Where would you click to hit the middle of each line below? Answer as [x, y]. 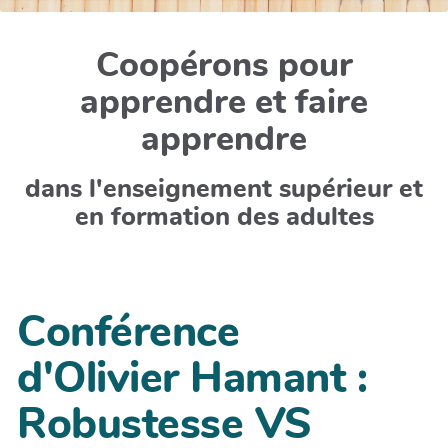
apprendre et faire [224, 102]
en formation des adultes [224, 216]
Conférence [128, 332]
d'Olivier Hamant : [192, 378]
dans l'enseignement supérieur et [224, 188]
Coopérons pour [224, 65]
